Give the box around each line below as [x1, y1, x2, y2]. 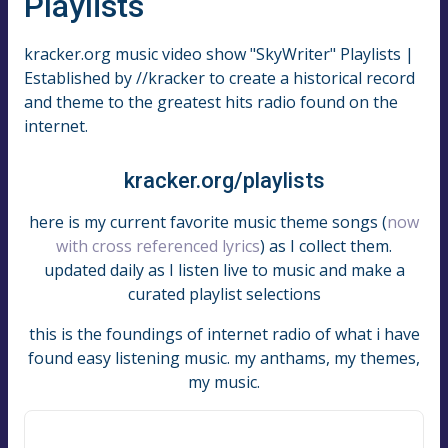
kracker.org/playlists [123, 167, 325, 193]
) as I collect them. [260, 234, 392, 257]
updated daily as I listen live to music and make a [43, 258, 405, 281]
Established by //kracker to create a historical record [24, 66, 415, 89]
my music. [188, 370, 260, 393]
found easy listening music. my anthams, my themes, [28, 346, 420, 369]
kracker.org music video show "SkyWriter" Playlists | [24, 42, 414, 65]
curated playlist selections [127, 282, 321, 305]
